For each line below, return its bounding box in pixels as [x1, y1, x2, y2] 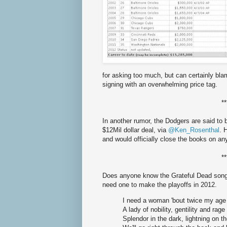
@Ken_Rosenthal [168, 126, 219, 134]
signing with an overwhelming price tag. [102, 81, 217, 89]
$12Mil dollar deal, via [102, 126, 168, 134]
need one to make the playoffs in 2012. [102, 181, 217, 189]
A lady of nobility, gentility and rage [123, 206, 225, 214]
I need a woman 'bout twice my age [123, 197, 226, 205]
